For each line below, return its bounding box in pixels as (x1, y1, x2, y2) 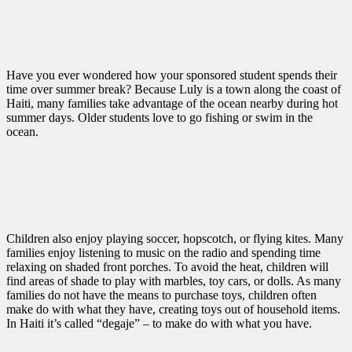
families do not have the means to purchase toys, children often (6, 288, 317, 302)
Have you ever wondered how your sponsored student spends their (6, 68, 337, 82)
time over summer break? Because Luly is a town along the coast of (6, 82, 341, 96)
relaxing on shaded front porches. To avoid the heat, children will (6, 259, 328, 273)
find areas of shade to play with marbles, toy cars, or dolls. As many (6, 273, 341, 288)
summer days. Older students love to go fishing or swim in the (6, 110, 313, 124)
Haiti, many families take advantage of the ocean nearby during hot (6, 96, 338, 110)
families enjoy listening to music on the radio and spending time (6, 245, 321, 259)
